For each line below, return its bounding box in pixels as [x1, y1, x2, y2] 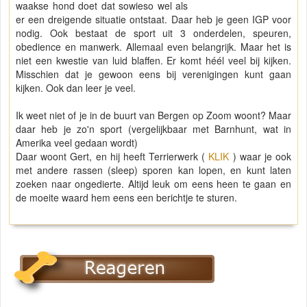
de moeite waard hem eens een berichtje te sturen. [16, 191, 240, 205]
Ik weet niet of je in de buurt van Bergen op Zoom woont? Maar [16, 108, 291, 123]
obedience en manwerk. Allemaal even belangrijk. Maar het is [16, 40, 291, 54]
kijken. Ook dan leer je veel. [16, 81, 138, 95]
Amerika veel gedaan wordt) [16, 136, 138, 150]
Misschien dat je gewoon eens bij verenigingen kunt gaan [16, 67, 291, 82]
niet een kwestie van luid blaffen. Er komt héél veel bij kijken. [16, 53, 291, 68]
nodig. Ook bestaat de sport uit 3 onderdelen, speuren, [16, 26, 291, 40]
